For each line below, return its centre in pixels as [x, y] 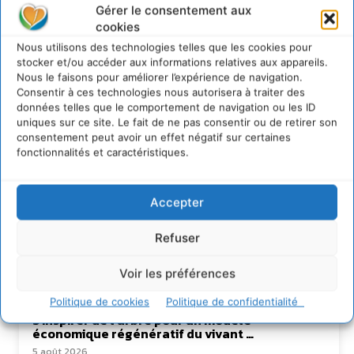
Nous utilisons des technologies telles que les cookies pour [164, 47]
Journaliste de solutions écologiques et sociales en [177, 92]
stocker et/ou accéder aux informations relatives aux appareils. [172, 62]
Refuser [177, 237]
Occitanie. [177, 107]
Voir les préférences [177, 273]
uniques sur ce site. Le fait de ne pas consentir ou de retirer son [177, 122]
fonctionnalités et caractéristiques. [103, 152]
